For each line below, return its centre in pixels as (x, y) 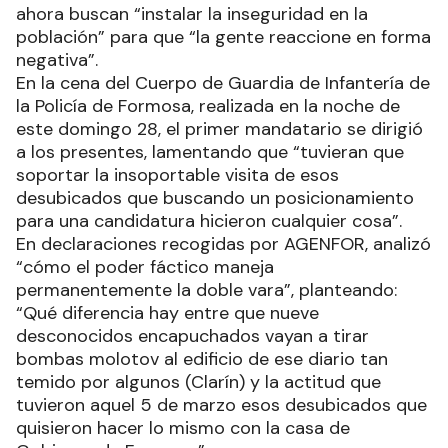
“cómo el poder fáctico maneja (145, 267)
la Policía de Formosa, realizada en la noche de (208, 106)
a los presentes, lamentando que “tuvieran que (210, 152)
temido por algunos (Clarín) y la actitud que (198, 382)
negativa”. (57, 60)
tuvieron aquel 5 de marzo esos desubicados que (221, 405)
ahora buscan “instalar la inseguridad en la (192, 14)
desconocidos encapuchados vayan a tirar (192, 336)
